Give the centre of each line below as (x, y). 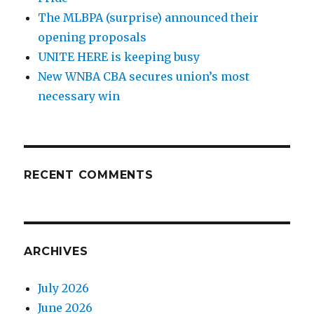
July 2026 (64, 288)
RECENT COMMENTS (89, 175)
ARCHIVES (56, 251)
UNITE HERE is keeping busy (119, 56)
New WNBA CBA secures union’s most (144, 76)
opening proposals (93, 37)
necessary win (79, 96)
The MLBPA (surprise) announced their (149, 17)
